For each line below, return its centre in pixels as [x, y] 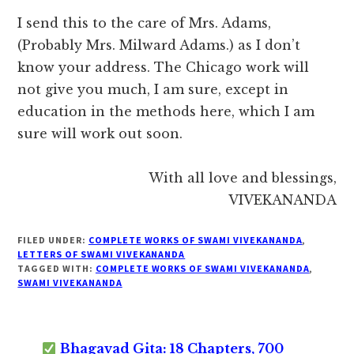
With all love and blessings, [242, 178]
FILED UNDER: [53, 240]
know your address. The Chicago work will [164, 68]
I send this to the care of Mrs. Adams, [145, 23]
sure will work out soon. [100, 134]
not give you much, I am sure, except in [153, 90]
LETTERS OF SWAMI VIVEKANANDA [102, 254]
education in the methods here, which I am [166, 112]
